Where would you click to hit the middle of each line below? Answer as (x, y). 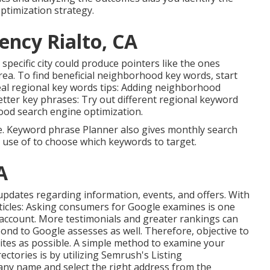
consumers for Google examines (132, 207)
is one (220, 207)
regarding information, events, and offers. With (142, 195)
